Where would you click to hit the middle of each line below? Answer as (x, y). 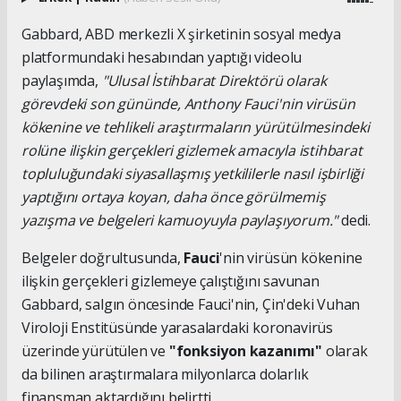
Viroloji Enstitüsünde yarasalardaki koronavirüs (177, 328)
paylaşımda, (62, 81)
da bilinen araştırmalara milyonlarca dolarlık (165, 375)
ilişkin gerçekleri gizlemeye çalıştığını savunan (171, 282)
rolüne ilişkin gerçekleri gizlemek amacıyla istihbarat (192, 151)
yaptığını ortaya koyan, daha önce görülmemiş (174, 197)
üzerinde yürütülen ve (95, 351)
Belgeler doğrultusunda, (101, 258)
